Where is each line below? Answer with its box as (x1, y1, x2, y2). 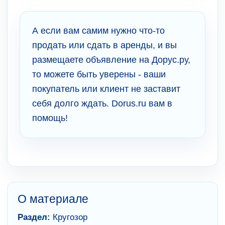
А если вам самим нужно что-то (32, 26, 165, 36)
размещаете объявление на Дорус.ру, (32, 55, 190, 65)
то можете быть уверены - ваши (32, 69, 166, 80)
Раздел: (18, 212, 50, 222)
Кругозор (50, 212, 87, 222)
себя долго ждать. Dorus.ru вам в (32, 98, 172, 109)
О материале (18, 192, 88, 206)
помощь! (32, 113, 68, 124)
